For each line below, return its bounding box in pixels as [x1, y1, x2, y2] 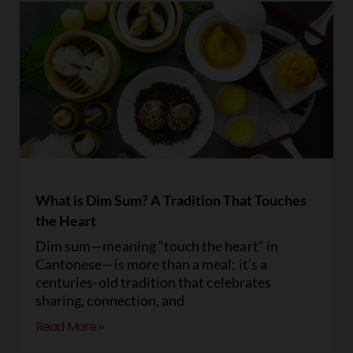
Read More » [35, 318, 104, 336]
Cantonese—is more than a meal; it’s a [35, 255, 267, 273]
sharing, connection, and [35, 292, 185, 309]
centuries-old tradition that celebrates [35, 273, 271, 291]
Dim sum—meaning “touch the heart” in [35, 237, 278, 255]
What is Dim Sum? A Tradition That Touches [35, 191, 307, 209]
